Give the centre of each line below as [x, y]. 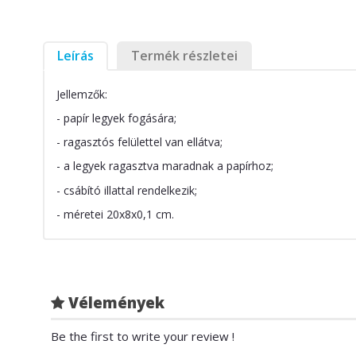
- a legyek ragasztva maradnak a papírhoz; [164, 166]
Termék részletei [184, 55]
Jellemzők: [81, 94]
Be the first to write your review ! [142, 337]
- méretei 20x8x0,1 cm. [115, 214]
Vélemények [114, 303]
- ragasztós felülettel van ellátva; [139, 142]
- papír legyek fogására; [116, 118]
